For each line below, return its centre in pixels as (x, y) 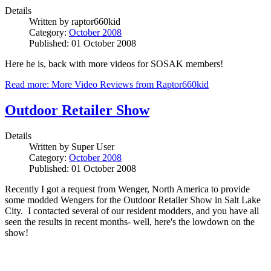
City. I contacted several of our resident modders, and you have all (132, 211)
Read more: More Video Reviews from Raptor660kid (107, 85)
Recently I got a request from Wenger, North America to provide (127, 189)
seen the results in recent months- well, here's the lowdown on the (130, 222)
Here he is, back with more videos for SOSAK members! (114, 64)
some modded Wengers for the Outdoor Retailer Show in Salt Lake (133, 200)
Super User (93, 147)
